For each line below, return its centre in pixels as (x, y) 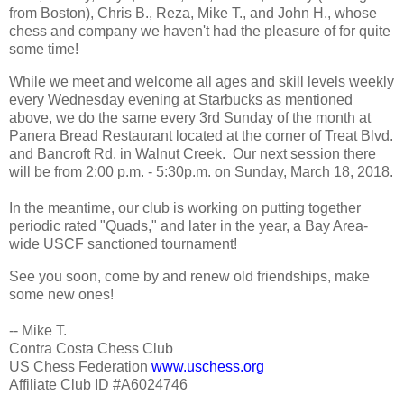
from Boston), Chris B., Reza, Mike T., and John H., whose (193, 13)
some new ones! (61, 294)
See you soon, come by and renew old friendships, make (189, 276)
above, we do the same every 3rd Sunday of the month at (190, 117)
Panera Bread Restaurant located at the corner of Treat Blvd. (201, 135)
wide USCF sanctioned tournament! (123, 243)
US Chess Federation (80, 366)
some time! (44, 49)
